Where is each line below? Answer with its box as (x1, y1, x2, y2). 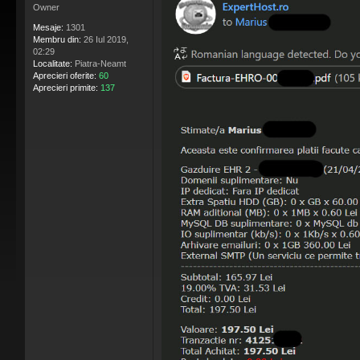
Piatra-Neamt (72, 59, 126, 69)
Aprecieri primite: (33, 83, 98, 93)
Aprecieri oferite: (33, 71, 96, 81)
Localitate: (33, 59, 72, 69)
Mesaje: (33, 22, 63, 33)
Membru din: (33, 35, 81, 45)
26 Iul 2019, (81, 35, 129, 45)
